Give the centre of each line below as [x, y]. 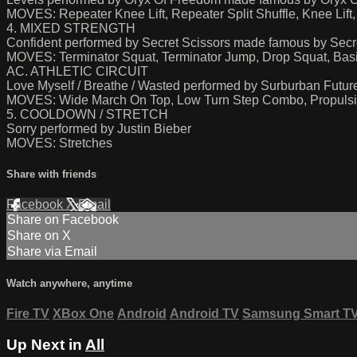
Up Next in [46, 344]
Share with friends [51, 174]
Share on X [39, 235]
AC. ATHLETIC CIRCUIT [77, 71]
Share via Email [52, 251]
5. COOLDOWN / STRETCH [87, 114]
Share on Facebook [63, 219]
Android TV [204, 314]
